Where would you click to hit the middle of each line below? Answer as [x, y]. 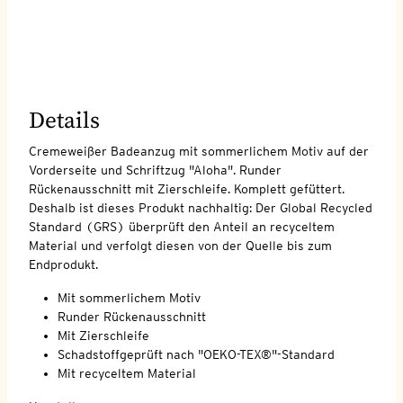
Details [64, 121]
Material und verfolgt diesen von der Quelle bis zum [180, 245]
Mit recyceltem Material [127, 373]
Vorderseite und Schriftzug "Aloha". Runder [155, 170]
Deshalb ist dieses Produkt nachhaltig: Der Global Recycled [201, 207]
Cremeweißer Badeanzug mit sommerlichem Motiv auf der [199, 151]
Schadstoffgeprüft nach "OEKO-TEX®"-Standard [196, 354]
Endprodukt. [63, 264]
